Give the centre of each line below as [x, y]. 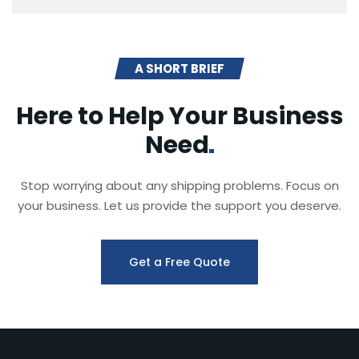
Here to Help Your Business [179, 116]
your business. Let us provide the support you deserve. [179, 205]
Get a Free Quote [179, 262]
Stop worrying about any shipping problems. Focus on [179, 185]
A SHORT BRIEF [179, 68]
